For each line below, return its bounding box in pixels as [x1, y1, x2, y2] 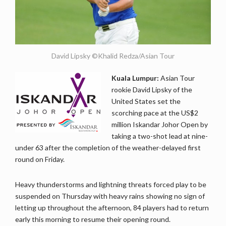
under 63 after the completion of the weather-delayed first [15, 143, 201, 152]
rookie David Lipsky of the [111, 85, 192, 94]
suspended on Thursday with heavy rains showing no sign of [15, 191, 205, 200]
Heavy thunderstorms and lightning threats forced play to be [15, 180, 206, 189]
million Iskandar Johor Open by [111, 120, 208, 129]
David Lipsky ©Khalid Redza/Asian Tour [51, 51, 175, 60]
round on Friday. [15, 154, 65, 163]
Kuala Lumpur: [111, 73, 159, 82]
